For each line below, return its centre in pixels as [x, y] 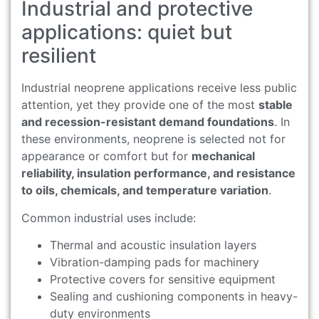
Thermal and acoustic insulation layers [153, 245]
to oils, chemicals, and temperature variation [145, 190]
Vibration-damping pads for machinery [155, 262]
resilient [59, 56]
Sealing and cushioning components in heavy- [174, 296]
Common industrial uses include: [109, 218]
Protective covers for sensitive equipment [163, 279]
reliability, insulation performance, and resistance [158, 173]
